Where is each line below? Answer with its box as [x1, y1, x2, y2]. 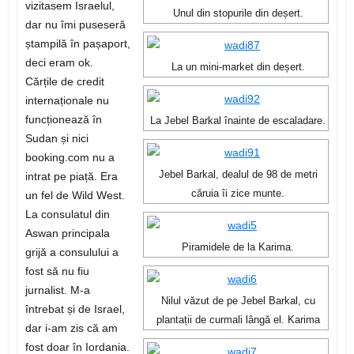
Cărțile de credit [24, 75, 104, 88]
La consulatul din [24, 208, 110, 221]
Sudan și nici [24, 132, 88, 145]
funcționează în [24, 113, 102, 126]
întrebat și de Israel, [24, 303, 125, 316]
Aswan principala [24, 227, 110, 240]
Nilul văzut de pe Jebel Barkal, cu [160, 296, 315, 307]
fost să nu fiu [24, 265, 89, 278]
